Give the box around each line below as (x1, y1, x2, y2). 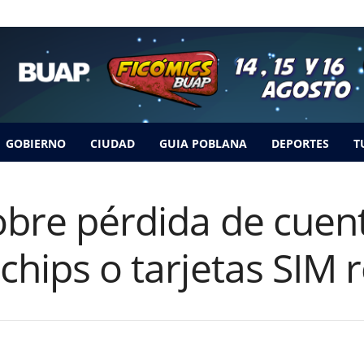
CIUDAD (89, 136, 135, 151)
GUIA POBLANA (158, 136, 247, 151)
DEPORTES (271, 136, 329, 151)
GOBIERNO (5, 136, 66, 151)
